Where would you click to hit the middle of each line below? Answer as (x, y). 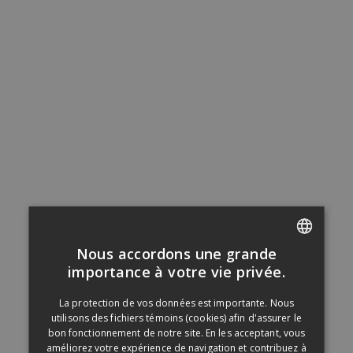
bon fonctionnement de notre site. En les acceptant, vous (176, 333)
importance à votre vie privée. (176, 272)
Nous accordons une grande (176, 254)
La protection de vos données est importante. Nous (176, 303)
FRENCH (281, 267)
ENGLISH (282, 294)
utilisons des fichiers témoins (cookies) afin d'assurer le (176, 318)
